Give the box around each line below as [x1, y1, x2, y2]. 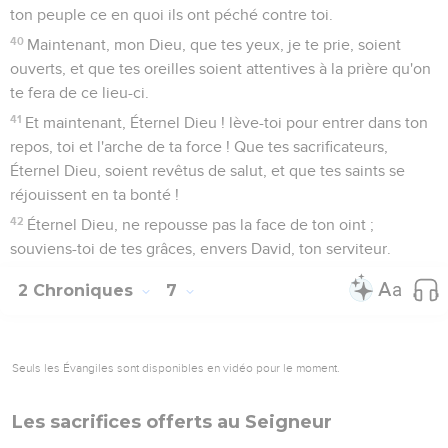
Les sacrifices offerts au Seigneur [12, 410, 332, 433]
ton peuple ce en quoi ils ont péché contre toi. [10, 6, 333, 23]
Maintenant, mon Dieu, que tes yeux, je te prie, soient [27, 36, 402, 53]
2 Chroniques [18, 280, 138, 300]
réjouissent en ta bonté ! [10, 186, 179, 203]
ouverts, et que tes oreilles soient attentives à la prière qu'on [10, 60, 431, 77]
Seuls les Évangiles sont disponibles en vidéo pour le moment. [12, 360, 340, 375]
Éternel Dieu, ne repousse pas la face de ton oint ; [27, 216, 375, 233]
